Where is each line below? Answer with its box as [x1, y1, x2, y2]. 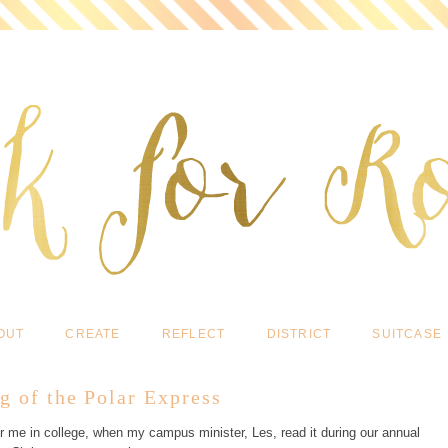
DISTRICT [266, 327, 332, 341]
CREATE [65, 327, 121, 341]
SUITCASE [372, 327, 442, 341]
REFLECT [161, 327, 226, 341]
